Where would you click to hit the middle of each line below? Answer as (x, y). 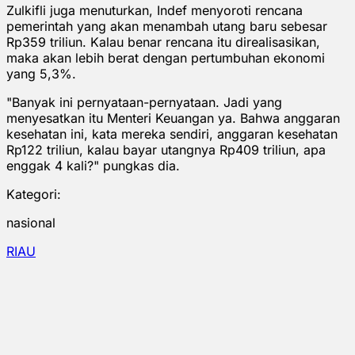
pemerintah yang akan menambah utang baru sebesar (167, 26)
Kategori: (34, 194)
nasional (31, 222)
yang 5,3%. (41, 73)
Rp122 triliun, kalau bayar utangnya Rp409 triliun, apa (166, 149)
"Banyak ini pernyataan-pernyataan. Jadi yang (144, 102)
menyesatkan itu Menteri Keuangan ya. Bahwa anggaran (173, 118)
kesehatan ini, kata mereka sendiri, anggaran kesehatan (172, 134)
